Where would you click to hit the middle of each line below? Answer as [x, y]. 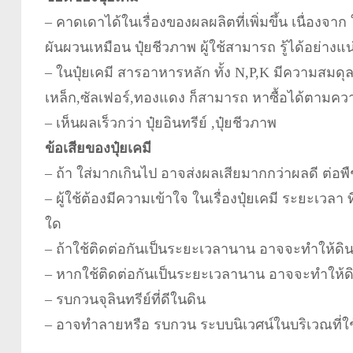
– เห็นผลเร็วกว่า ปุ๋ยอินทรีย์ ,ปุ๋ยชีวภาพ [160, 123]
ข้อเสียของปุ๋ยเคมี [98, 148]
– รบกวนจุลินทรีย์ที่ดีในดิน [125, 299]
